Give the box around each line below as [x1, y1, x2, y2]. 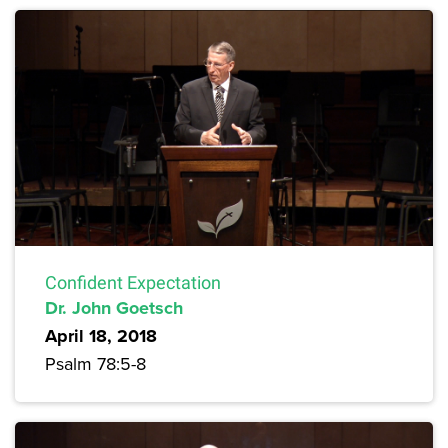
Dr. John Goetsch [45, 294, 183, 321]
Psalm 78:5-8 [45, 350, 146, 376]
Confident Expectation [45, 271, 221, 293]
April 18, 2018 [45, 322, 157, 349]
